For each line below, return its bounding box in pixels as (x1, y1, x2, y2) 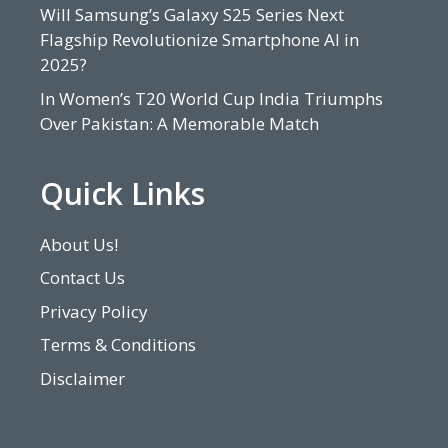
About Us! (40, 232, 118, 256)
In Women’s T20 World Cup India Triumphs (40, 86, 383, 110)
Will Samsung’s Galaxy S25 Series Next (40, 3, 344, 27)
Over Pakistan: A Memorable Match (40, 111, 319, 135)
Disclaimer (40, 366, 125, 390)
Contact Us (40, 266, 125, 290)
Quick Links (40, 172, 205, 214)
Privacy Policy (40, 299, 148, 323)
